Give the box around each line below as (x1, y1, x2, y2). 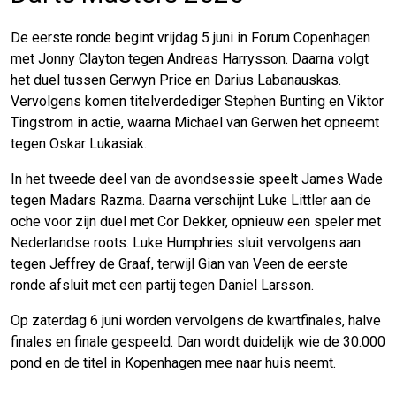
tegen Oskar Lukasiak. (11, 134, 147, 152)
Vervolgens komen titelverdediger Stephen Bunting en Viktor (11, 92, 384, 110)
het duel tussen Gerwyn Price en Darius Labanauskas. (11, 71, 341, 88)
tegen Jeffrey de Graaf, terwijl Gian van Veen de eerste (11, 255, 348, 272)
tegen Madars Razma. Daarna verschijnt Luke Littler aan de (11, 191, 371, 209)
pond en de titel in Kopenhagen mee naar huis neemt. (11, 354, 336, 371)
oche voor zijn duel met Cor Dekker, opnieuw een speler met (11, 212, 381, 230)
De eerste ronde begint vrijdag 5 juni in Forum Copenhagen (11, 28, 370, 46)
